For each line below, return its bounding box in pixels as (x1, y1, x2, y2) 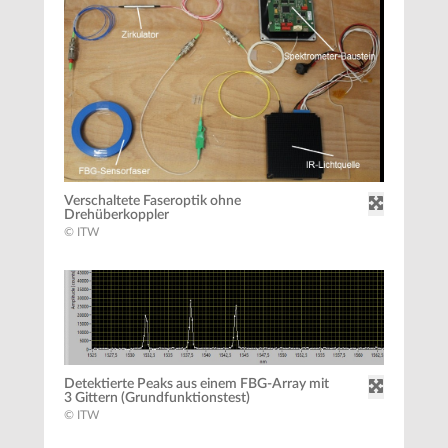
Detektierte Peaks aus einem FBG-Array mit (64, 377, 329, 392)
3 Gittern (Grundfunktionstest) (64, 391, 250, 406)
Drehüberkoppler (64, 208, 169, 223)
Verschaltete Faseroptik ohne (64, 194, 241, 209)
